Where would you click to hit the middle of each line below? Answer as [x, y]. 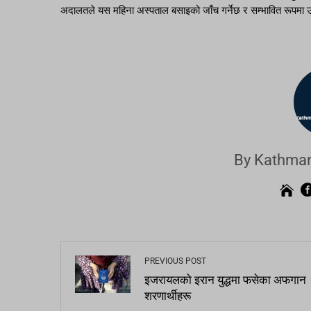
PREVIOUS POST [175, 261]
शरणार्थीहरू [168, 296]
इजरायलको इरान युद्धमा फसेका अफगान [225, 280]
